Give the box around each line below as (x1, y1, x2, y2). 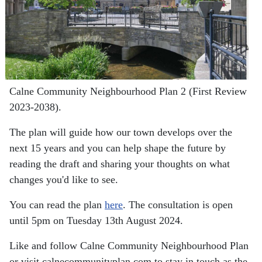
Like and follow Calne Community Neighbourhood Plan (9, 240, 249, 252)
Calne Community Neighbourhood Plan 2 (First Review (9, 85, 247, 98)
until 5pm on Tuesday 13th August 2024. (9, 215, 183, 227)
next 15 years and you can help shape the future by (9, 142, 226, 154)
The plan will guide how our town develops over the (9, 126, 232, 139)
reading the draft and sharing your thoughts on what (9, 158, 230, 170)
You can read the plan (9, 199, 105, 211)
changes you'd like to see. (9, 174, 121, 186)
